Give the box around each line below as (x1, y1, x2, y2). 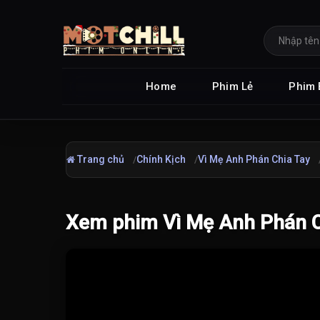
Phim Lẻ (212, 79, 254, 93)
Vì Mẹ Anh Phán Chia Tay (198, 154, 310, 165)
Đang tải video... (66, 260, 144, 274)
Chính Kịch (136, 154, 186, 165)
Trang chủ (75, 154, 124, 165)
